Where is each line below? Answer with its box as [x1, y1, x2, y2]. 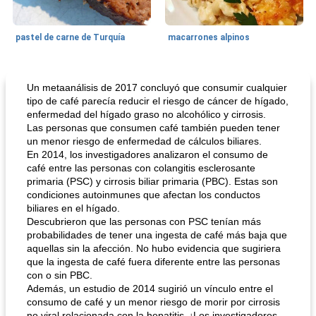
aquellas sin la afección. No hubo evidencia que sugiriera [27, 243, 281, 254]
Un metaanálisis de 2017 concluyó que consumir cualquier [27, 82, 287, 93]
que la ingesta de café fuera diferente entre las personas [27, 256, 280, 267]
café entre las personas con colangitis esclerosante [27, 162, 255, 174]
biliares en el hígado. [27, 202, 120, 214]
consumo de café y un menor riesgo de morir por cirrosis [27, 296, 280, 308]
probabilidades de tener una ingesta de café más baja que [27, 229, 287, 241]
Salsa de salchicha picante [168, 208, 276, 218]
